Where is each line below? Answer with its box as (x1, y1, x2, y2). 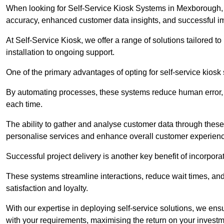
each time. (6, 100, 44, 109)
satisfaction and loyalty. (6, 184, 90, 193)
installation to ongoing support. (6, 48, 114, 57)
